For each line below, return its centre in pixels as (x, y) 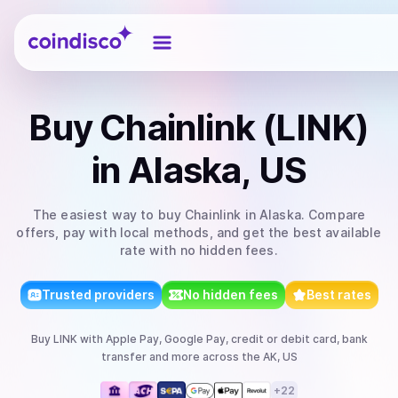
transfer (123, 357)
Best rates (338, 295)
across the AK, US (248, 357)
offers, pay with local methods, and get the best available (199, 232)
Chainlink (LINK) (235, 127)
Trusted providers (98, 295)
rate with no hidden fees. (199, 250)
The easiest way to (95, 215)
